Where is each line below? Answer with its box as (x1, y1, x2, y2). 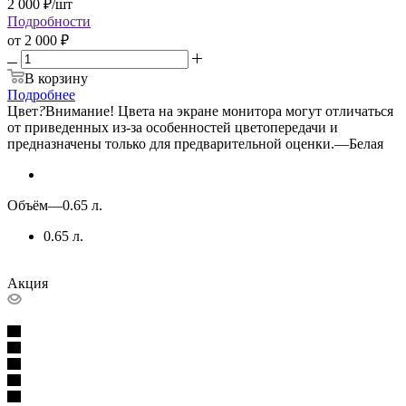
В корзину (24, 70, 88, 86)
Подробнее (7, 86, 75, 102)
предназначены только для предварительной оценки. (7, 135, 334, 151)
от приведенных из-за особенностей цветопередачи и (7, 119, 338, 135)
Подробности (7, 13, 91, 29)
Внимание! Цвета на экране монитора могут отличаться (45, 102, 393, 119)
